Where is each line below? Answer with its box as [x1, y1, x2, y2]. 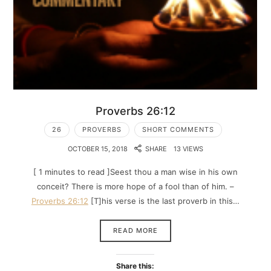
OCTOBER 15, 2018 [67, 145, 128, 154]
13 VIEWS [174, 145, 204, 154]
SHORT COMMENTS [142, 125, 214, 134]
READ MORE [113, 226, 158, 235]
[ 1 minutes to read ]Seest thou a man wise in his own [33, 166, 238, 177]
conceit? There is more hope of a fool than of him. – [36, 181, 234, 191]
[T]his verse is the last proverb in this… [88, 195, 240, 206]
